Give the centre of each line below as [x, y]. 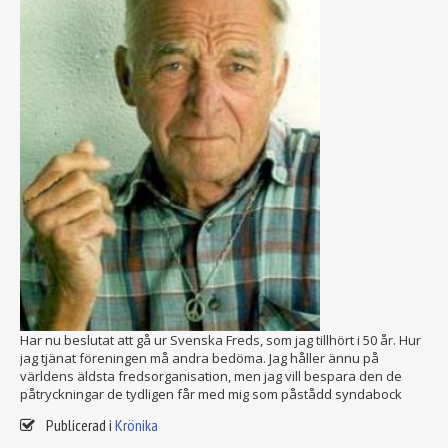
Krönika [136, 425]
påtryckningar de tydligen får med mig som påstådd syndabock [211, 394]
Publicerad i [79, 425]
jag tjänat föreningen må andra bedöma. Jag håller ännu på [199, 358]
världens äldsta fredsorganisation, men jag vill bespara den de [211, 376]
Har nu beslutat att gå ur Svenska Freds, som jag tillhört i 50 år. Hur [220, 340]
